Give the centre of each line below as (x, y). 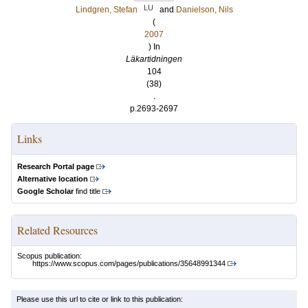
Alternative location (53, 179)
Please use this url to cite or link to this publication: (100, 299)
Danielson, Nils (204, 10)
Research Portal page (56, 166)
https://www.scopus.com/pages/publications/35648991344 (129, 264)
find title (87, 191)
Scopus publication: (49, 256)
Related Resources (57, 230)
